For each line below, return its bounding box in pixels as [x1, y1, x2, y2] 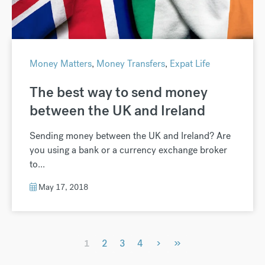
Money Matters [30, 57, 92, 70]
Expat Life [170, 57, 210, 70]
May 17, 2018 [37, 181, 88, 192]
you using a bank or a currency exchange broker [30, 143, 227, 156]
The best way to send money [30, 82, 208, 101]
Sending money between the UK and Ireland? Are [30, 129, 231, 142]
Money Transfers [96, 57, 165, 70]
